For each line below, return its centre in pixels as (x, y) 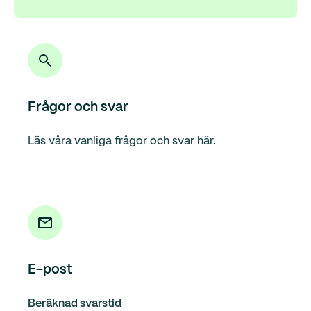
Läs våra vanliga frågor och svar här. (122, 141)
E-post (50, 270)
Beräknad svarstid (75, 304)
